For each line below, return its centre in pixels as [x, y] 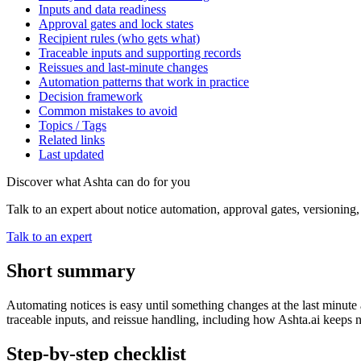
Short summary [71, 270]
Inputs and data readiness [102, 9]
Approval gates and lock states [116, 23]
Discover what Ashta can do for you [98, 181]
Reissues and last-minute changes [123, 67]
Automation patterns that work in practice [144, 81]
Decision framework [91, 96]
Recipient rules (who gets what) [119, 38]
